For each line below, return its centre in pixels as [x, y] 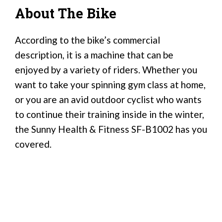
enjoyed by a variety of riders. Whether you [106, 70]
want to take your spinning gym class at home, [110, 85]
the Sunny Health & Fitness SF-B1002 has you [111, 129]
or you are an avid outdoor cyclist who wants [108, 100]
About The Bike [66, 13]
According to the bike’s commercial [87, 40]
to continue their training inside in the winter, [110, 114]
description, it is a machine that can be [94, 55]
